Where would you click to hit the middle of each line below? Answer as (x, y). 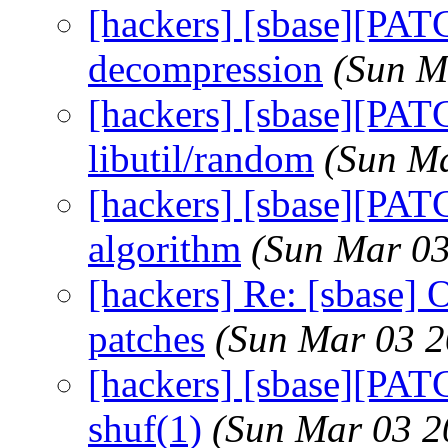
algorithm (164, 248)
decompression (205, 68)
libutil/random (201, 158)
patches (146, 338)
